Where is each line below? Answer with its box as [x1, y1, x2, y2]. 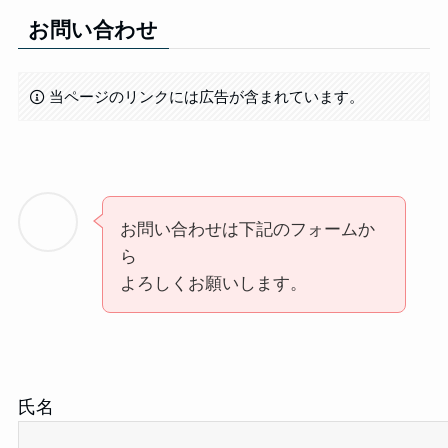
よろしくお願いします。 [119, 269, 307, 295]
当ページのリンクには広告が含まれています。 [49, 84, 365, 107]
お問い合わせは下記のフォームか [119, 215, 375, 241]
